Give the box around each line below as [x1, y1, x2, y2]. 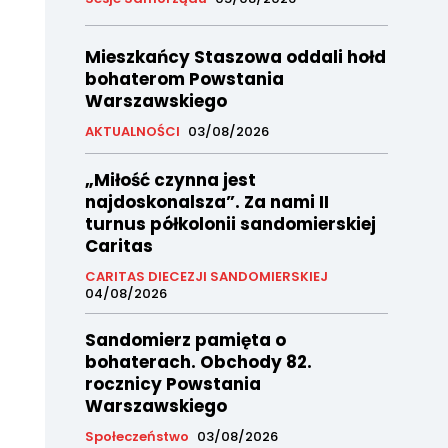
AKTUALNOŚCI [84, 122, 180, 142]
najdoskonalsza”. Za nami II [84, 190, 329, 215]
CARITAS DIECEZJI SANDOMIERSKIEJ [84, 267, 328, 287]
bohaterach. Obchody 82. [84, 350, 312, 375]
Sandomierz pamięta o [84, 328, 286, 353]
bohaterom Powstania [84, 67, 284, 92]
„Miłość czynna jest [84, 168, 256, 193]
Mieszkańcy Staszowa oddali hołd [84, 45, 386, 70]
